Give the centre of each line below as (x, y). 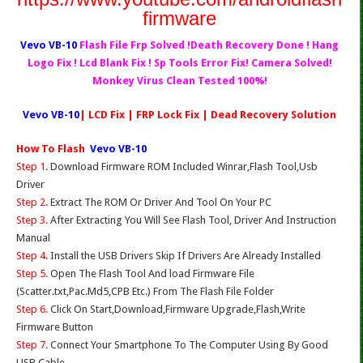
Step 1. (32, 167)
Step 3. (32, 220)
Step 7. (32, 345)
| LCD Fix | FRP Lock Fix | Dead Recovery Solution (208, 115)
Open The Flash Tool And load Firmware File (151, 274)
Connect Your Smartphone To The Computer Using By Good (188, 345)
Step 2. (32, 203)
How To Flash (52, 149)
